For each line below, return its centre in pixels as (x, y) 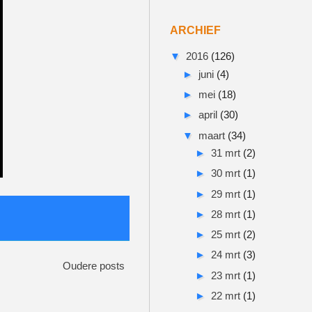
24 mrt (227, 255)
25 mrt (227, 234)
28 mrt (227, 214)
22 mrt (227, 295)
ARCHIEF (195, 30)
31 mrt (227, 153)
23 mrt (227, 275)
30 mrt (227, 173)
